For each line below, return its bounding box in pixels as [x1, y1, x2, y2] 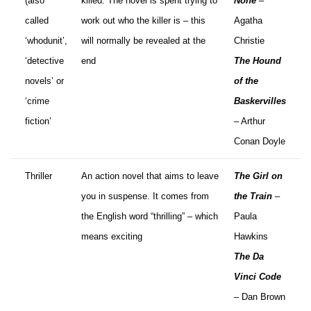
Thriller [25, 170, 52, 181]
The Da [234, 251, 264, 262]
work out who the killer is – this [81, 15, 205, 26]
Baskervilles [234, 95, 286, 106]
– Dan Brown [234, 291, 285, 302]
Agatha [234, 15, 262, 26]
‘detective [25, 55, 64, 66]
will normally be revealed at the [81, 35, 205, 46]
